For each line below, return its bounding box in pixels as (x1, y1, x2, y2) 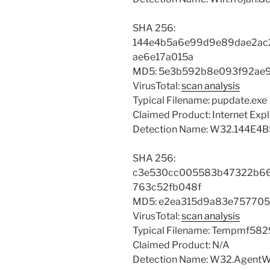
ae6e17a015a (133, 51, 193, 63)
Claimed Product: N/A (133, 239, 230, 251)
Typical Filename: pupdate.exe (133, 95, 267, 107)
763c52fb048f (133, 181, 201, 193)
